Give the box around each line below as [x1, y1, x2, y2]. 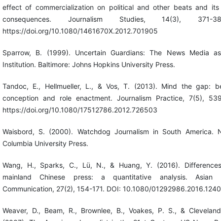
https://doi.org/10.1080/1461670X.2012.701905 [2, 27, 158, 36]
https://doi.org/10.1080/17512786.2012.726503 [2, 106, 157, 114]
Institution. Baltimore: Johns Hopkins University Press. [2, 60, 175, 69]
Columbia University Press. [2, 139, 88, 148]
